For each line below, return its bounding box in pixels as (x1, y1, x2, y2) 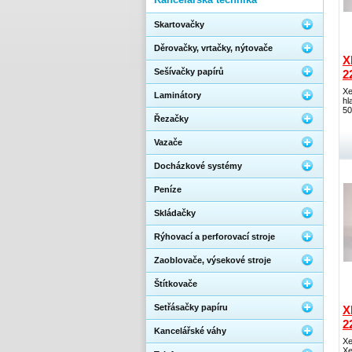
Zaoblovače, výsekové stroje (154, 255, 271, 265)
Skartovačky (154, 20, 204, 29)
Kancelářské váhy (154, 326, 226, 335)
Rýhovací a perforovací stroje (154, 232, 275, 241)
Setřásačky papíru (154, 302, 228, 312)
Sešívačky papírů (154, 67, 224, 76)
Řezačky (154, 114, 189, 123)
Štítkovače (154, 279, 197, 288)
